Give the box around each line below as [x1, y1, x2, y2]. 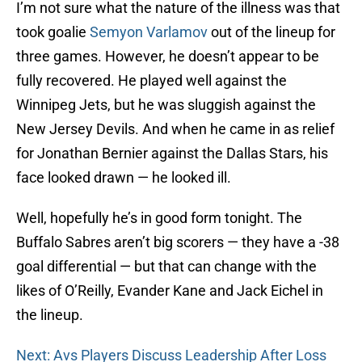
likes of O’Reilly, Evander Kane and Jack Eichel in [16, 282, 323, 300]
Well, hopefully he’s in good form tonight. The [16, 209, 302, 227]
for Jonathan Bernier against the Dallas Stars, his [16, 145, 328, 162]
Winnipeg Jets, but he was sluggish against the [16, 96, 316, 114]
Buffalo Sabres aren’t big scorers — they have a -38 [16, 234, 339, 251]
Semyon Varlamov [90, 23, 208, 41]
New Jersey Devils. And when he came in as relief [16, 120, 335, 138]
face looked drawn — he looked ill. [16, 169, 231, 187]
